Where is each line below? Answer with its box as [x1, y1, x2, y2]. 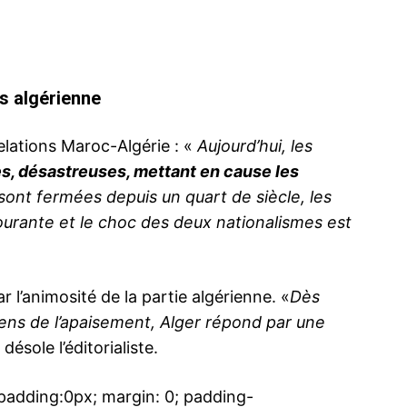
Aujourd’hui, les [197, 136, 313, 156]
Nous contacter [173, 272, 273, 288]
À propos [173, 244, 229, 261]
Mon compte [173, 327, 253, 343]
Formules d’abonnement [173, 300, 328, 316]
